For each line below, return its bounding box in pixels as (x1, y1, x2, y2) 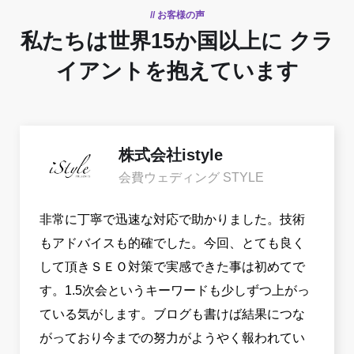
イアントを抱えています (55, 59, 299, 84)
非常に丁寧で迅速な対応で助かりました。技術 (40, 213, 305, 227)
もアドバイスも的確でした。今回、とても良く (40, 236, 305, 250)
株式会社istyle (119, 146, 223, 164)
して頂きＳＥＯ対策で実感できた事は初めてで (40, 260, 305, 274)
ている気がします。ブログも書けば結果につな (40, 307, 305, 322)
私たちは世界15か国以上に (21, 29, 283, 54)
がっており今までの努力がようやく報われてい (40, 331, 305, 345)
